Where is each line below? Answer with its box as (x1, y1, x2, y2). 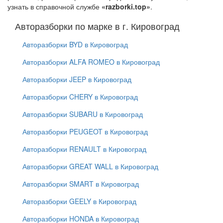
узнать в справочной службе (7, 1, 102, 12)
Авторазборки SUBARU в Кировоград (22, 109, 143, 119)
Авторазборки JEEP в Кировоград (22, 74, 131, 85)
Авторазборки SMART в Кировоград (22, 179, 139, 189)
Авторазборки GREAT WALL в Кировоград (22, 161, 158, 172)
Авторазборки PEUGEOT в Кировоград (22, 126, 148, 137)
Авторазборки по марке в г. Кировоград (15, 19, 180, 33)
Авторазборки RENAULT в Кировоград (22, 144, 146, 154)
